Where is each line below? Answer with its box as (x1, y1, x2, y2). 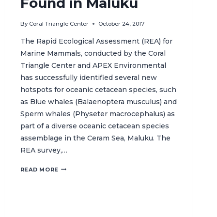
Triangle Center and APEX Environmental (20, 61, 166, 70)
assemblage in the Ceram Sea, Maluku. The (20, 133, 170, 142)
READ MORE (20, 166, 59, 173)
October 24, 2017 (98, 20, 144, 27)
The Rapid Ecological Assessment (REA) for (20, 36, 172, 46)
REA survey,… (20, 145, 67, 155)
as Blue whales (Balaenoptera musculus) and (20, 97, 177, 106)
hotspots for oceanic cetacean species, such (20, 85, 176, 94)
